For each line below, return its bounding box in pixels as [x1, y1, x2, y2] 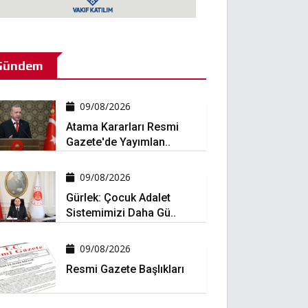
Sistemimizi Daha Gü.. [65, 206, 176, 220]
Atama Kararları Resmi [65, 120, 179, 133]
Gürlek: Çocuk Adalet [65, 191, 170, 205]
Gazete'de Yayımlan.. [65, 135, 170, 148]
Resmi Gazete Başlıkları [65, 262, 184, 276]
